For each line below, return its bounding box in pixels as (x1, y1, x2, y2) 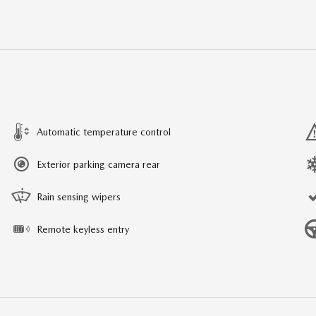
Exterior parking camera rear (37, 159, 160, 171)
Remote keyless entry (37, 224, 129, 236)
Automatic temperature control (37, 126, 171, 138)
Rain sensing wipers (37, 191, 121, 203)
